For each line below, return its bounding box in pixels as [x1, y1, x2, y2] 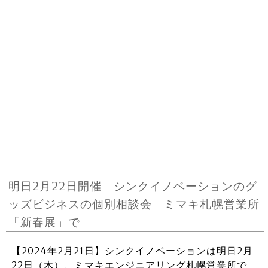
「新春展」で [8, 215, 93, 229]
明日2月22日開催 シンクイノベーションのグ [8, 179, 258, 193]
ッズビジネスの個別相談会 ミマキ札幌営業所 [8, 197, 260, 211]
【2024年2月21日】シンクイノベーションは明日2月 [11, 245, 253, 257]
